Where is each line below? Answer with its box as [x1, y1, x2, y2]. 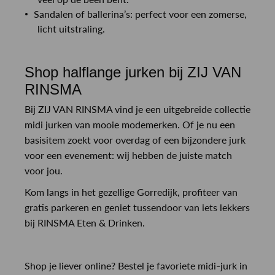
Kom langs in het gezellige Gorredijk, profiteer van [25, 185, 238, 198]
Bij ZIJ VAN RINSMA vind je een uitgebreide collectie [25, 103, 250, 115]
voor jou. [25, 164, 63, 176]
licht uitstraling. [37, 22, 105, 34]
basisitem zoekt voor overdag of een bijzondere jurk [25, 133, 246, 145]
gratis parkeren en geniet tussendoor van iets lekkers [25, 201, 250, 213]
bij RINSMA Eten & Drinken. [25, 216, 145, 228]
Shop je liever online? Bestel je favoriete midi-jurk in [25, 259, 247, 271]
